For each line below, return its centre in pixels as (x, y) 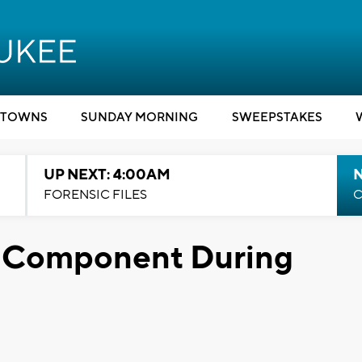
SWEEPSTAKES (277, 118)
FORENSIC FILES (95, 195)
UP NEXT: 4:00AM (107, 175)
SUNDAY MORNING (139, 118)
